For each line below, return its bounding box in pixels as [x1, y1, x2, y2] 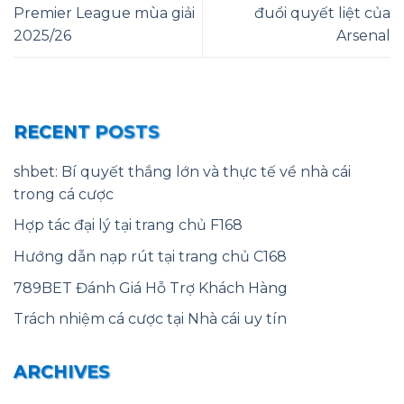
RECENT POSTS [14, 121, 160, 143]
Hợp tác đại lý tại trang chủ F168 [14, 216, 243, 234]
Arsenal [336, 27, 390, 45]
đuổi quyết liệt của [254, 5, 390, 23]
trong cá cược [14, 185, 114, 203]
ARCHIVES [14, 361, 110, 383]
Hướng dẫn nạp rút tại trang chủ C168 [14, 248, 287, 266]
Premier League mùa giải [14, 5, 195, 23]
